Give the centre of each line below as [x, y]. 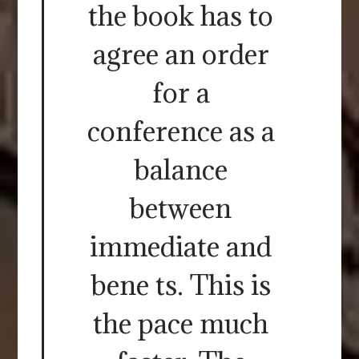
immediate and [181, 247]
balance [181, 170]
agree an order [181, 54]
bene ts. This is [181, 285]
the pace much [181, 324]
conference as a [181, 131]
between [181, 208]
